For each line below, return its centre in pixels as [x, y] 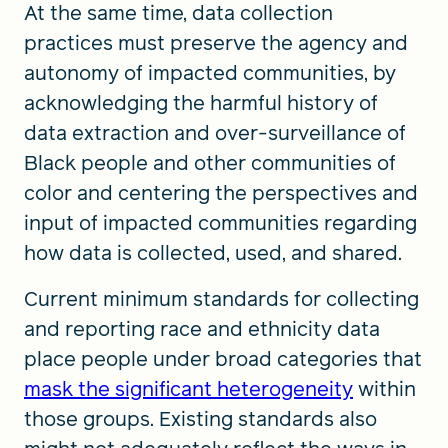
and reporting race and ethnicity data [202, 328]
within [384, 388]
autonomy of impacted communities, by [210, 72]
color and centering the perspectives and [221, 192]
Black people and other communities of [210, 162]
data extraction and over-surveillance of [215, 132]
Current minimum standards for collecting [221, 298]
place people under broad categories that [223, 358]
